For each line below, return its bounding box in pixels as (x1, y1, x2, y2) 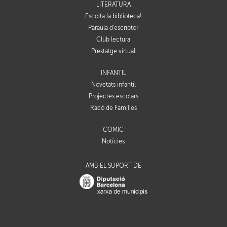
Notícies (102, 138, 125, 145)
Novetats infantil (91, 81, 136, 89)
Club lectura (96, 36, 131, 44)
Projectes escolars (88, 93, 138, 100)
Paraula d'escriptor (88, 24, 139, 32)
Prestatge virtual (91, 48, 136, 55)
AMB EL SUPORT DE (85, 162, 141, 170)
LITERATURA (96, 1, 131, 9)
